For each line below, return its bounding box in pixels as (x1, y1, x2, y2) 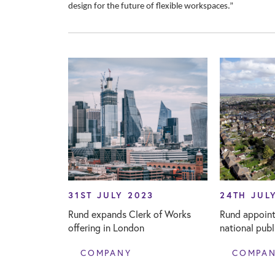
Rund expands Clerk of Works (68, 207, 191, 220)
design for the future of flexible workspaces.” (68, 2, 233, 12)
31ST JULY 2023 (68, 189, 154, 201)
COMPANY (80, 247, 132, 258)
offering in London (68, 221, 144, 234)
